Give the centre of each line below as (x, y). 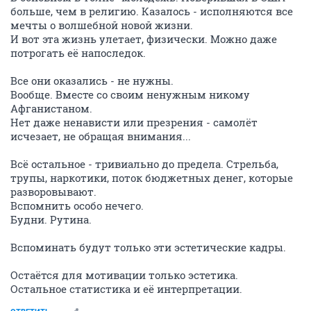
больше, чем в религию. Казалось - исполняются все (152, 11)
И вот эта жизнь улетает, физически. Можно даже (144, 39)
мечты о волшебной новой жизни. (102, 25)
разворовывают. (53, 192)
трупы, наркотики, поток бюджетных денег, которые (152, 178)
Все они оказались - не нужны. (92, 81)
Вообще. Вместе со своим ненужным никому (130, 94)
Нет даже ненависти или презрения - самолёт (134, 122)
